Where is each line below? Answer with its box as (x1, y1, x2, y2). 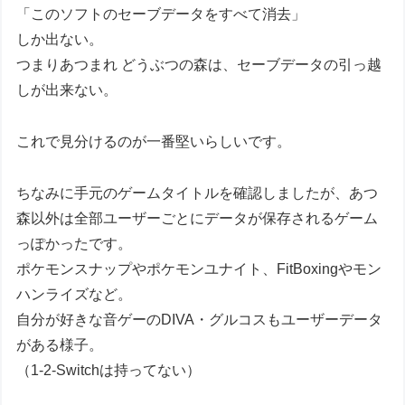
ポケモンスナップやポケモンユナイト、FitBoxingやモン (16, 261, 382, 278)
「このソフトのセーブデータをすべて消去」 (16, 6, 306, 23)
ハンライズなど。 (16, 287, 133, 303)
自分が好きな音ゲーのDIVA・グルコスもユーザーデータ (16, 312, 383, 328)
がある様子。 (16, 337, 104, 353)
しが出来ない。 (16, 82, 118, 99)
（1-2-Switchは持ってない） (16, 363, 202, 379)
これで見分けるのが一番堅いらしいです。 (16, 134, 292, 150)
